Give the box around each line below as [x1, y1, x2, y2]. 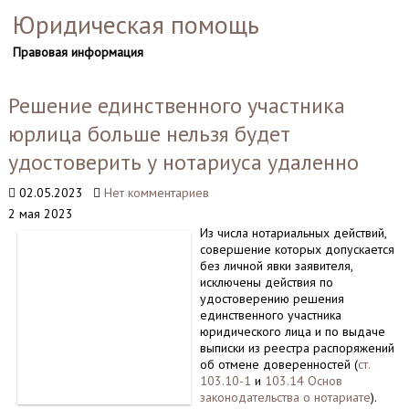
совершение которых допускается [199, 241, 394, 257]
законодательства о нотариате [199, 389, 371, 405]
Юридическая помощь [12, 7, 259, 41]
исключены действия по [199, 274, 333, 290]
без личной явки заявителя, [199, 257, 352, 274]
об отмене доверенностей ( [199, 356, 358, 372]
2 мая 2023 [7, 205, 73, 222]
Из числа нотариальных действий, [199, 225, 386, 241]
